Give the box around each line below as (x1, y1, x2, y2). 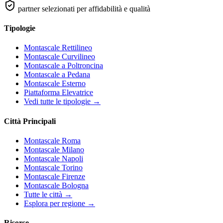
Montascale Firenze (24, 172, 85, 181)
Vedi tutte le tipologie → (24, 97, 101, 106)
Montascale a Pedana (24, 70, 90, 79)
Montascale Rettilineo (24, 43, 92, 52)
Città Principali (4, 116, 56, 125)
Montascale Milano (24, 145, 84, 154)
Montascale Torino (24, 163, 83, 172)
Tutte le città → (24, 190, 72, 199)
